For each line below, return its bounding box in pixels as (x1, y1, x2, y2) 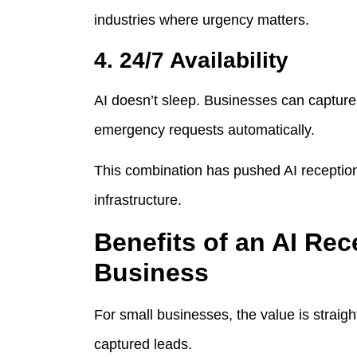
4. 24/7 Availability (94, 47, 288, 73)
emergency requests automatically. (94, 121, 315, 138)
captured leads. (94, 335, 192, 352)
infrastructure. (94, 192, 182, 209)
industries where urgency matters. (94, 12, 309, 29)
